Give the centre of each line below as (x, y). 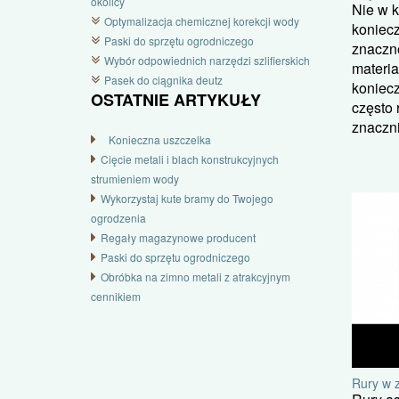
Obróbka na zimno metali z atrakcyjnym (195, 277)
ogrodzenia (118, 218)
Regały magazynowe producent (178, 237)
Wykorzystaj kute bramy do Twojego (187, 198)
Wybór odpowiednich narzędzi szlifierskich (207, 60)
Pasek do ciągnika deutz (163, 80)
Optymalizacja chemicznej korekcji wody (202, 21)
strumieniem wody (135, 179)
